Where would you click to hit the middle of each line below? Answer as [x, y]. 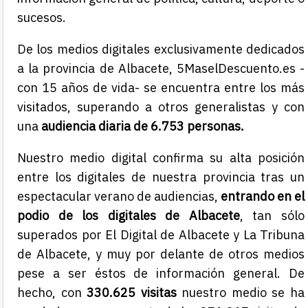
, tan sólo [272, 216]
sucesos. [42, 18]
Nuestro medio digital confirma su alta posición [161, 158]
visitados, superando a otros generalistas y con [161, 107]
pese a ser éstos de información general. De [161, 274]
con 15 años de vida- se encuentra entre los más [161, 88]
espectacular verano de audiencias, [119, 197]
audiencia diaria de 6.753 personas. [143, 126]
